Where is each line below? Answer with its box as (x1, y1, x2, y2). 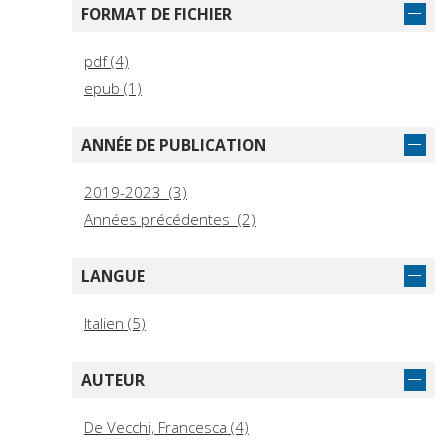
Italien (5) (84, 313, 146, 334)
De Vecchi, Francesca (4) (84, 417, 249, 438)
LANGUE (81, 265, 145, 288)
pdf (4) (84, 51, 129, 72)
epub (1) (84, 78, 142, 99)
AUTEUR (81, 369, 145, 392)
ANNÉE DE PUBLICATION (81, 134, 266, 157)
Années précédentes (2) (84, 209, 256, 230)
